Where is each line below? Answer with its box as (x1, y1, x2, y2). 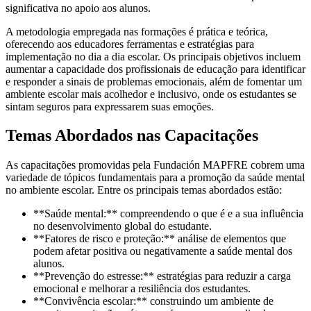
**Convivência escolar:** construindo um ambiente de (33, 295, 274, 308)
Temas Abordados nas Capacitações (6, 126, 258, 145)
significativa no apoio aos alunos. (6, 1, 151, 14)
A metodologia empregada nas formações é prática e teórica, (6, 25, 268, 37)
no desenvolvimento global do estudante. (33, 220, 212, 233)
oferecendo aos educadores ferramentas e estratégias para (6, 37, 254, 50)
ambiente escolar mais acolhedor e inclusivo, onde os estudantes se (6, 87, 296, 100)
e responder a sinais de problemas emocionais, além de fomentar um (6, 75, 302, 87)
